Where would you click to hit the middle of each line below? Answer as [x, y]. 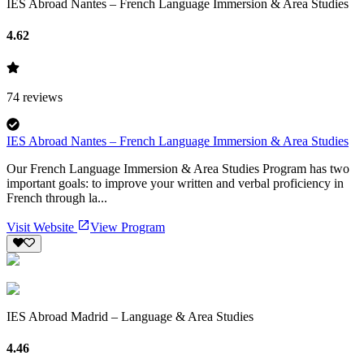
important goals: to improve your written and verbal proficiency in [175, 183]
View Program [128, 227]
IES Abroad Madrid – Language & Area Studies [130, 317]
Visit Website [40, 227]
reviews [43, 97]
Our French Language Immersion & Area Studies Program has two [178, 168]
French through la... [57, 197]
